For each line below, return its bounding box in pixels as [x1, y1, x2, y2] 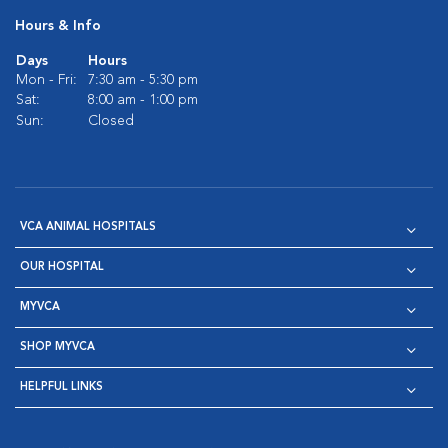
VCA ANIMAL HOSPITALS [20, 222, 156, 233]
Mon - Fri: [16, 73, 77, 87]
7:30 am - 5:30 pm [88, 73, 198, 87]
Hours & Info [15, 19, 101, 33]
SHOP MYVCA [20, 342, 95, 353]
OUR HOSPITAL [20, 262, 104, 273]
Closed [88, 114, 134, 128]
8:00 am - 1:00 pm [88, 93, 198, 107]
